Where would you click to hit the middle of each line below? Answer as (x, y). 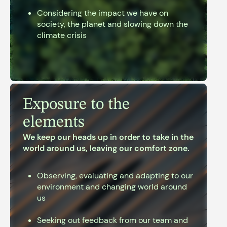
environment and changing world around (112, 187)
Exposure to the (76, 105)
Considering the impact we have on (103, 13)
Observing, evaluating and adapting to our (115, 176)
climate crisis (62, 35)
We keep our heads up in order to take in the (108, 137)
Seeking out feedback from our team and (112, 220)
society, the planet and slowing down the (112, 24)
